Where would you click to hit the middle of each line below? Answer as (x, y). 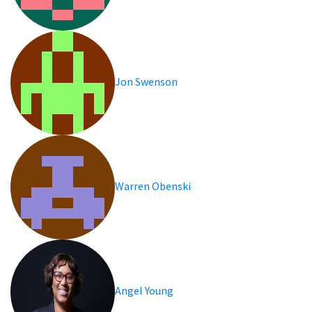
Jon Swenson (147, 81)
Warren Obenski (154, 186)
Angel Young (145, 290)
